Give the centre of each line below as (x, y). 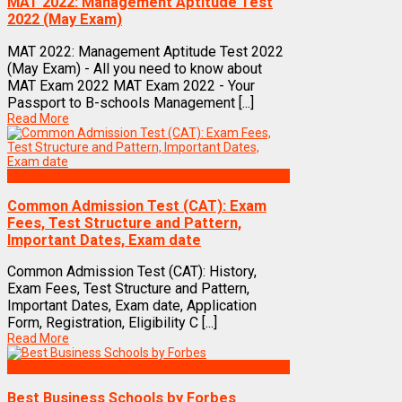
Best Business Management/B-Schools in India (140, 367)
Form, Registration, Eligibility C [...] (112, 323)
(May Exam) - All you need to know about (135, 68)
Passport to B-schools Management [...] (131, 102)
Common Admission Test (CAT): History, (132, 272)
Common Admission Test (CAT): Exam (137, 206)
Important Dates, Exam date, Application (132, 306)
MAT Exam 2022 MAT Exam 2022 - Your (131, 85)
